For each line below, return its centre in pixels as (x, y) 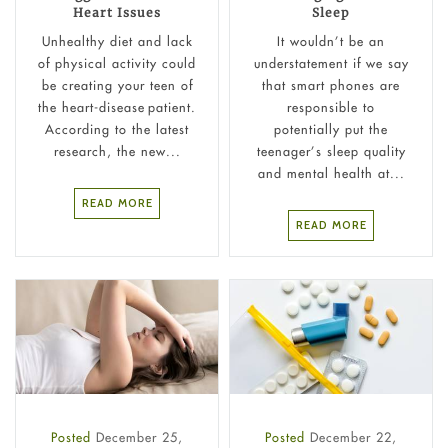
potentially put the (331, 128)
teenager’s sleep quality (331, 150)
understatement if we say (331, 62)
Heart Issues (117, 13)
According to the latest (117, 128)
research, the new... (117, 150)
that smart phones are (331, 84)
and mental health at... (331, 172)
